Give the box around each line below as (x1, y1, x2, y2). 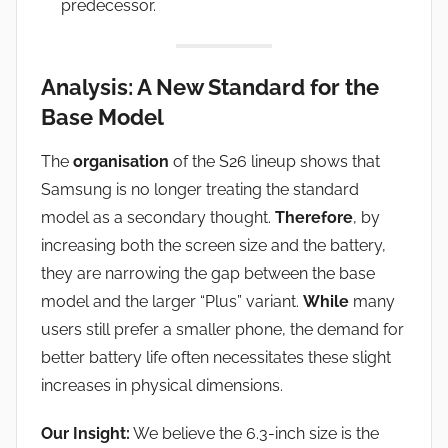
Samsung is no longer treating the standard (41, 180, 359, 200)
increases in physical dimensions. (41, 376, 283, 396)
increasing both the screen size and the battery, (41, 236, 386, 256)
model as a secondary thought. (41, 208, 275, 228)
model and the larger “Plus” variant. (41, 292, 303, 312)
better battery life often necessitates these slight (41, 348, 391, 368)
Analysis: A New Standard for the (41, 73, 379, 100)
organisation (73, 152, 169, 172)
